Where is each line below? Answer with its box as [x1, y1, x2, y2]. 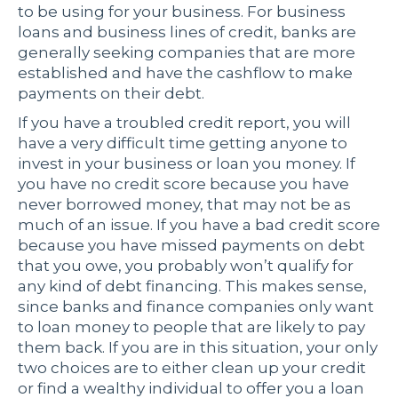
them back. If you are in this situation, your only [18, 338, 378, 357]
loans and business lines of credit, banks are [18, 23, 356, 42]
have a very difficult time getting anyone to [18, 134, 347, 153]
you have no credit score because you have [18, 175, 349, 194]
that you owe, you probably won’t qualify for [18, 257, 354, 275]
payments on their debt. [18, 84, 204, 103]
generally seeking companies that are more [18, 44, 355, 62]
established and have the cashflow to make [18, 64, 353, 83]
